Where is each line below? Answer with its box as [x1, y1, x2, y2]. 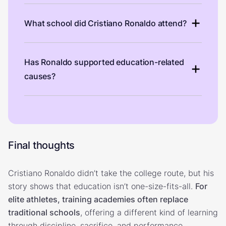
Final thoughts [8, 139, 75, 151]
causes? [24, 71, 55, 81]
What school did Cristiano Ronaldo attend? [24, 18, 187, 28]
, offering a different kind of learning [80, 207, 218, 217]
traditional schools [8, 207, 80, 217]
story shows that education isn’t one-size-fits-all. [8, 181, 195, 191]
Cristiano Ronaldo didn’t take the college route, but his [8, 167, 214, 178]
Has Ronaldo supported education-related [24, 56, 184, 67]
